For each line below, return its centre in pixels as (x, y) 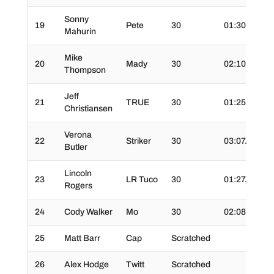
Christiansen (88, 109)
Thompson (85, 70)
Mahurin (80, 31)
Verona (78, 135)
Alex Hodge (86, 265)
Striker (138, 141)
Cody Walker (88, 212)
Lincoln (78, 173)
